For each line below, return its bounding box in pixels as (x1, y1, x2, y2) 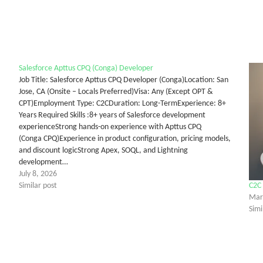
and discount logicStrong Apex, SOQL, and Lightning (18, 146, 188, 155)
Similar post (18, 181, 57, 190)
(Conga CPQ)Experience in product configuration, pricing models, (18, 134, 231, 143)
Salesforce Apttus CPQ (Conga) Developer (18, 63, 153, 73)
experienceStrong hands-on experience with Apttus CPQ (18, 122, 201, 131)
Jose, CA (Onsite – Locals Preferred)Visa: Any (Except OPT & (18, 87, 213, 96)
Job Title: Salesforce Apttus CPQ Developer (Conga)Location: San (18, 75, 228, 85)
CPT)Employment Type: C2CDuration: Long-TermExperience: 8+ (18, 99, 226, 108)
